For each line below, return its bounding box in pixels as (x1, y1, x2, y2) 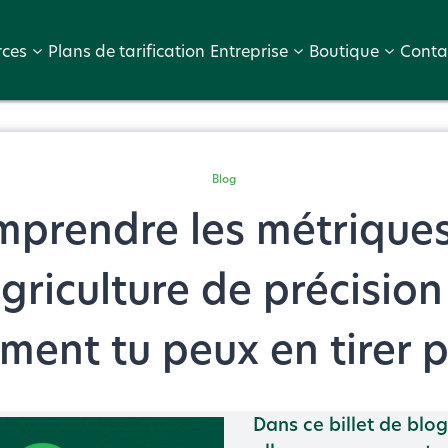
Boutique (309, 39, 380, 61)
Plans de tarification (48, 39, 206, 61)
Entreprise (210, 39, 289, 61)
